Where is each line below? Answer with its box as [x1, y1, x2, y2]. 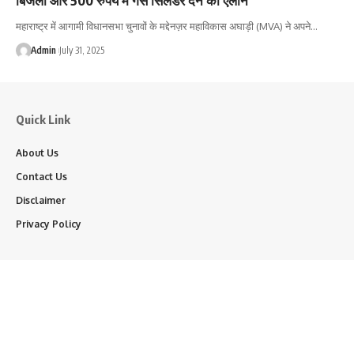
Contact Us [16, 170, 67, 183]
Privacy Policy [16, 217, 81, 230]
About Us [16, 146, 58, 159]
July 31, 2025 [58, 43, 104, 56]
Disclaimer [16, 194, 66, 206]
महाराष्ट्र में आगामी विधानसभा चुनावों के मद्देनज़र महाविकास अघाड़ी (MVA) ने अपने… [16, 19, 318, 32]
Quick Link [16, 111, 70, 126]
